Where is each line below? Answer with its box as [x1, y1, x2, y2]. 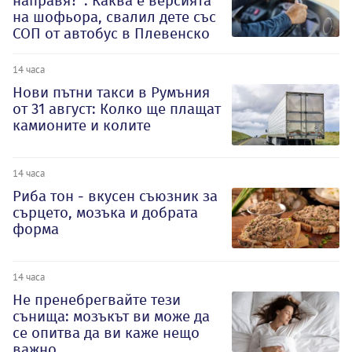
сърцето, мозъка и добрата [13, 203, 198, 222]
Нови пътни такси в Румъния [13, 83, 210, 102]
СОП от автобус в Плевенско [13, 24, 210, 43]
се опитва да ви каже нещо [13, 323, 200, 342]
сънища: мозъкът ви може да [13, 306, 210, 325]
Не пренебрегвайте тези [13, 290, 181, 309]
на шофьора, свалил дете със [13, 8, 216, 27]
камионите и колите [13, 116, 151, 135]
